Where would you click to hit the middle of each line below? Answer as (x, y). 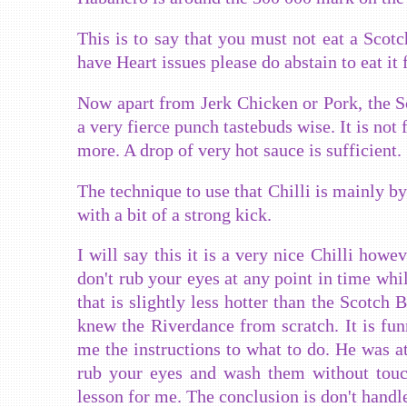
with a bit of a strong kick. (174, 214)
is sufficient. (355, 149)
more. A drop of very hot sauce (193, 149)
